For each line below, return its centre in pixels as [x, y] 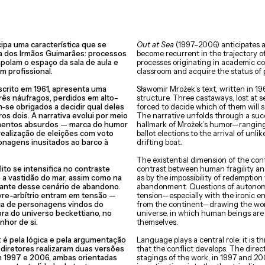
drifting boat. [159, 142]
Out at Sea [155, 44]
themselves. [157, 222]
